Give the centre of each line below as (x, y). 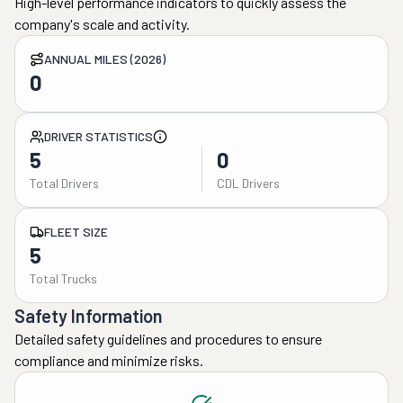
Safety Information (89, 316)
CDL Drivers (248, 183)
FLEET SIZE (76, 232)
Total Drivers (64, 183)
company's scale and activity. (102, 24)
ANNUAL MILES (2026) (105, 59)
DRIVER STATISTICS (99, 136)
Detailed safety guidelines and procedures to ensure (168, 339)
